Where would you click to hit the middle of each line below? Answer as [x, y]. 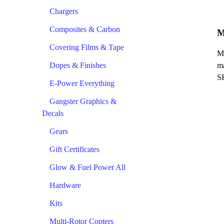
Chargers [64, 11]
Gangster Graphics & [83, 101]
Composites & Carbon [85, 29]
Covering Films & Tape [87, 47]
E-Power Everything [82, 83]
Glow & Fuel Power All [87, 167]
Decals [53, 113]
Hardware [65, 185]
